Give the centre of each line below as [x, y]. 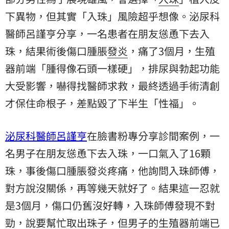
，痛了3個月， [161, 51]
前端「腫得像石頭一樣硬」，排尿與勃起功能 [118, 68]
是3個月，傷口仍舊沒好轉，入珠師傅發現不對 [110, 205]
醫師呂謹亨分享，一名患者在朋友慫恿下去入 [107, 33]
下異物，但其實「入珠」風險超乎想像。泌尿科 [112, 16]
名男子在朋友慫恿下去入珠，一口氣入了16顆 [108, 153]
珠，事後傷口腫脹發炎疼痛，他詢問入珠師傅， [112, 170]
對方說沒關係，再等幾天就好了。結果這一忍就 [112, 188]
